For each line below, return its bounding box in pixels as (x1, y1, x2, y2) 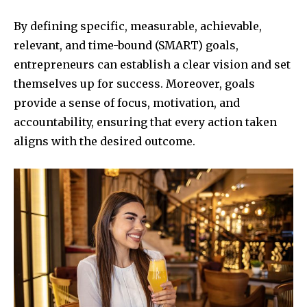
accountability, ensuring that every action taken (14, 115, 277, 130)
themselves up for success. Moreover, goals (14, 77, 255, 91)
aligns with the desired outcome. (14, 134, 195, 149)
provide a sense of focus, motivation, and (14, 96, 240, 110)
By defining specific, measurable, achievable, (14, 19, 262, 34)
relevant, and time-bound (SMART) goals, (14, 38, 238, 53)
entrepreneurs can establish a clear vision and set (14, 58, 291, 72)
